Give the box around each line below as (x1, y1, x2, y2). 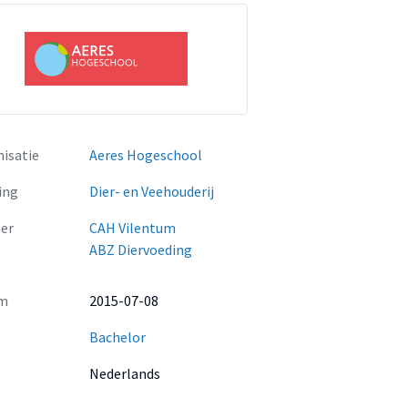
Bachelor (89, 328, 146, 346)
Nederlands (89, 364, 160, 382)
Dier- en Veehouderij (89, 182, 214, 200)
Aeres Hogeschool (89, 146, 202, 164)
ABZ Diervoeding (89, 240, 192, 259)
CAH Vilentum (89, 219, 176, 237)
